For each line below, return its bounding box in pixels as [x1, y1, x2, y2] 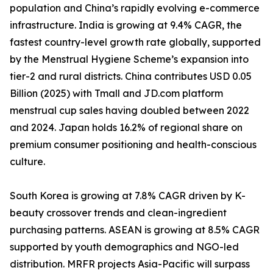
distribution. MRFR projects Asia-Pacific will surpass [10, 258, 250, 271]
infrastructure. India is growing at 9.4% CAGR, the [10, 19, 242, 32]
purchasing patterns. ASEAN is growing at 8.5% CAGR [10, 224, 260, 236]
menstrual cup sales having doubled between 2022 [10, 104, 249, 117]
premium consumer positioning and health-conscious [10, 138, 257, 151]
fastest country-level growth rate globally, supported [10, 36, 261, 49]
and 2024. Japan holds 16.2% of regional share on [10, 121, 243, 134]
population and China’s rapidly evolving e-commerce [10, 2, 260, 15]
